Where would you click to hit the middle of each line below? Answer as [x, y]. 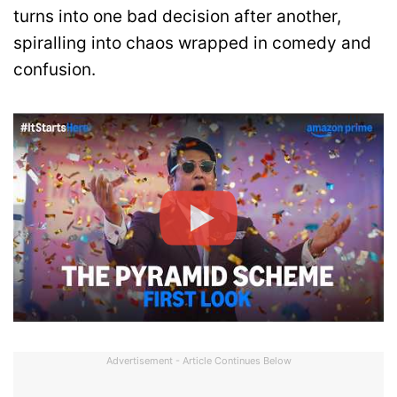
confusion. [54, 70]
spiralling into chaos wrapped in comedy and [192, 43]
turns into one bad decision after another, [177, 16]
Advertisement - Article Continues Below [198, 361]
